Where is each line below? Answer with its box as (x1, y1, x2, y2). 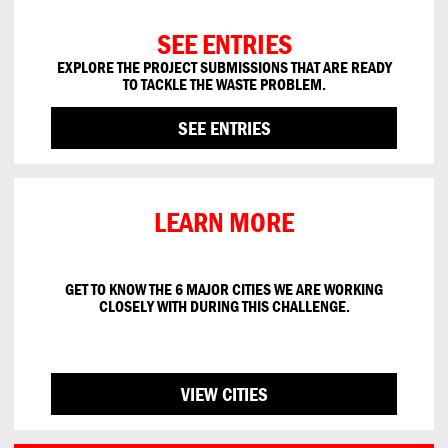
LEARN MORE (154, 205, 294, 240)
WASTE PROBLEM (215, 74, 322, 95)
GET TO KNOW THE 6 (65, 279, 186, 300)
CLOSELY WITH (98, 296, 190, 317)
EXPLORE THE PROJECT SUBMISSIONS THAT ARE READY (56, 57, 392, 78)
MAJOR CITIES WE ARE (186, 279, 324, 300)
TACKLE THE (137, 74, 216, 95)
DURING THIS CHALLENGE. (189, 296, 350, 317)
